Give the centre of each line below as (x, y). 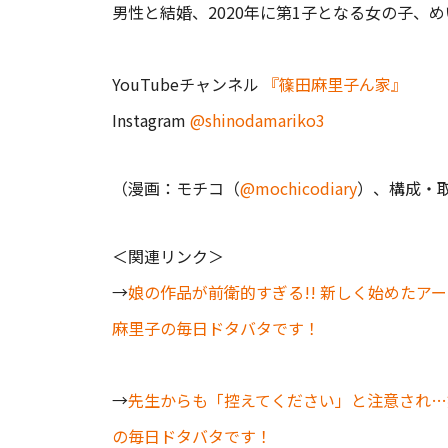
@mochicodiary (298, 188)
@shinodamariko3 (257, 120)
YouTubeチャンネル (187, 84)
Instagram (151, 120)
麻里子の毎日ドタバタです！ (216, 328)
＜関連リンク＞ (168, 256)
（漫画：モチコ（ (176, 188)
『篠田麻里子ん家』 (335, 84)
